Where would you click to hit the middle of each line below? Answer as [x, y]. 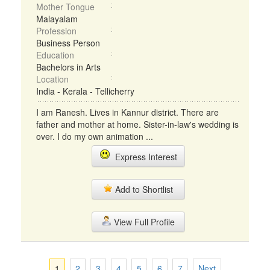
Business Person [68, 43]
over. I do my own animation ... [95, 136]
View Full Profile [143, 222]
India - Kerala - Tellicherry [85, 91]
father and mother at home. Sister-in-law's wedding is [137, 124]
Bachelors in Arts [68, 67]
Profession [56, 31]
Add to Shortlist [143, 189]
